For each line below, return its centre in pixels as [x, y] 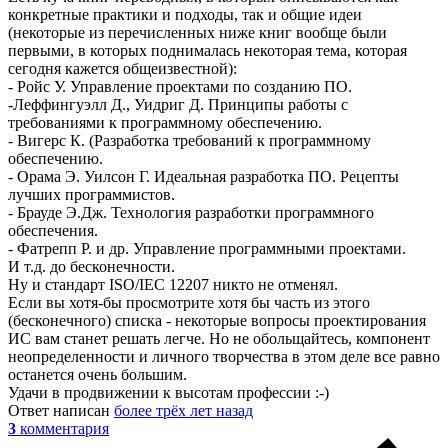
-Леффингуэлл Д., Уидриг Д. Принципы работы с [178, 105]
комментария [64, 429]
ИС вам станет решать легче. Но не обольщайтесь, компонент [219, 339]
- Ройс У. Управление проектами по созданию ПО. [180, 87]
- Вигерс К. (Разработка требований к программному [189, 141]
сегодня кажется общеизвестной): [122, 69]
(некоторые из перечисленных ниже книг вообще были [197, 33]
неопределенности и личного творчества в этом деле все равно [224, 357]
